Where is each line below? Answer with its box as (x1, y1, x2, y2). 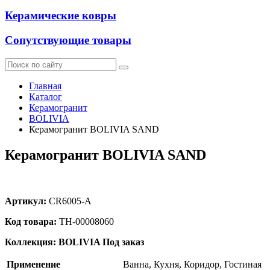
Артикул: (5, 195, 46, 206)
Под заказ (102, 236, 144, 247)
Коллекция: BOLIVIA (5, 236, 100, 247)
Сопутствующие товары (5, 34, 131, 47)
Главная (29, 80, 61, 91)
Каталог (29, 91, 62, 102)
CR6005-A (46, 195, 92, 206)
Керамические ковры (5, 9, 116, 22)
